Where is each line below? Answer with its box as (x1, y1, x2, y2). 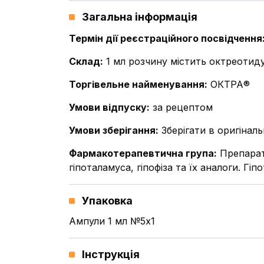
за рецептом (153, 101, 213, 113)
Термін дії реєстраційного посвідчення (69, 32, 262, 44)
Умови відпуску (69, 101, 147, 113)
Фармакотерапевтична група (69, 147, 214, 159)
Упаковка (82, 194, 133, 207)
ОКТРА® (210, 78, 250, 90)
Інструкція (82, 248, 140, 260)
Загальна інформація (82, 11, 197, 23)
